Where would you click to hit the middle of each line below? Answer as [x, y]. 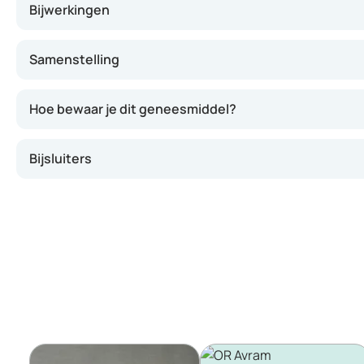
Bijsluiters [61, 158]
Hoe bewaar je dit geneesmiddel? [133, 109]
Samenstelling [74, 59]
